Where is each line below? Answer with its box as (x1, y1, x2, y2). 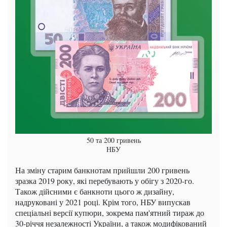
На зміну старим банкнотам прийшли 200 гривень (15, 165, 190, 176)
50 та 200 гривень (86, 135, 141, 145)
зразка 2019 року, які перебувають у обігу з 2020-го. (15, 175, 194, 186)
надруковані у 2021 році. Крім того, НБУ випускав (15, 197, 191, 208)
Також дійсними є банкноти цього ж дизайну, (15, 186, 174, 197)
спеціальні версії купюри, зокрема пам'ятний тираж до (15, 207, 204, 218)
